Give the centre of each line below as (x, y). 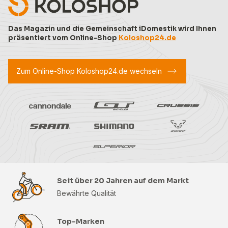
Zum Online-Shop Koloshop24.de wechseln (89, 71)
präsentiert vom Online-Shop (63, 38)
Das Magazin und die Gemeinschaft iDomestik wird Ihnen (112, 28)
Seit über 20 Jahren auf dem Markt (123, 180)
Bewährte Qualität (87, 193)
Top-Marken (81, 221)
